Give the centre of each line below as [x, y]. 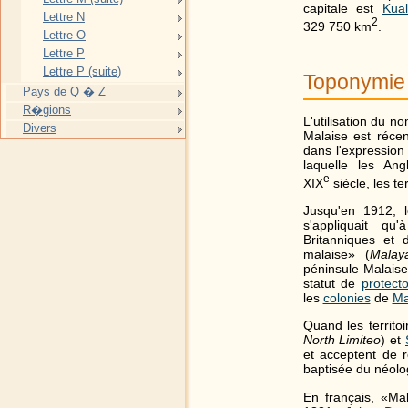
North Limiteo [342, 340]
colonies [347, 297]
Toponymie [354, 82]
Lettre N [64, 17]
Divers [40, 128]
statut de [332, 283]
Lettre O [64, 35]
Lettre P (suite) [82, 71]
